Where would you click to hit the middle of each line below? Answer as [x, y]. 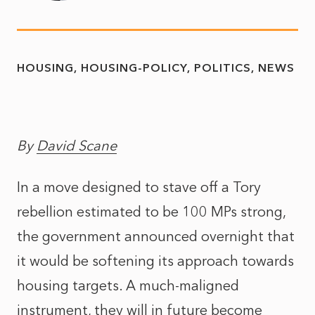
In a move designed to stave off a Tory [139, 187]
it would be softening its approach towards [155, 261]
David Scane [77, 146]
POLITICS [223, 68]
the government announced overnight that [156, 236]
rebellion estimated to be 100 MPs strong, [151, 212]
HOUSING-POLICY [134, 68]
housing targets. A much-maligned [128, 285]
